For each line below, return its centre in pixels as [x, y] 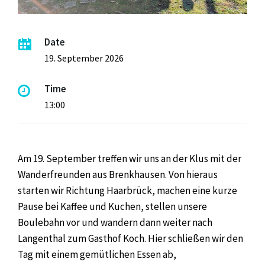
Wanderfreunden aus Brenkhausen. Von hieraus [118, 174]
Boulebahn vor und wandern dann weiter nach [115, 222]
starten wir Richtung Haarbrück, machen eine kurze [127, 190]
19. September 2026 [84, 58]
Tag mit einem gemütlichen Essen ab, [97, 254]
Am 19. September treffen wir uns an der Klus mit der [130, 158]
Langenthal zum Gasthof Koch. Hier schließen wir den [130, 238]
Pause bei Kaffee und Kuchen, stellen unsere [112, 206]
